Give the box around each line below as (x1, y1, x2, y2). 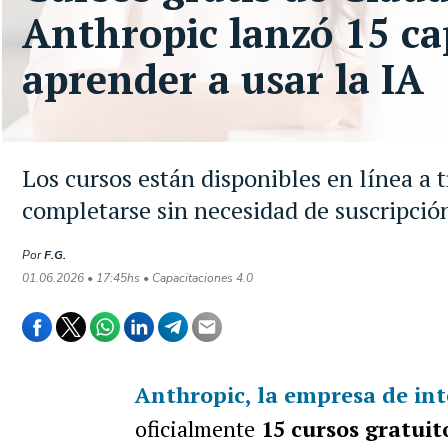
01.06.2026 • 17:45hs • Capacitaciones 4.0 (22, 270, 253, 286)
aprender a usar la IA (22, 52, 424, 105)
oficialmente (134, 414, 255, 443)
